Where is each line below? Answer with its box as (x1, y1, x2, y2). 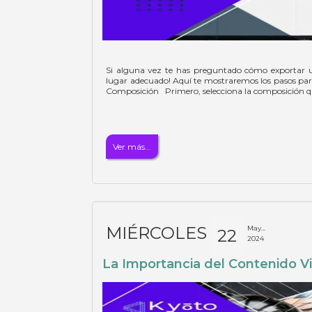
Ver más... (113, 141, 152, 152)
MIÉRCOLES (106, 223, 208, 243)
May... (247, 224, 266, 232)
